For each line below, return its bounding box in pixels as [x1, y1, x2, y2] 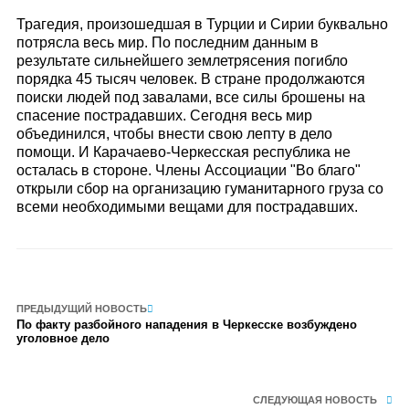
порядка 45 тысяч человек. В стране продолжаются [16, 71, 365, 87]
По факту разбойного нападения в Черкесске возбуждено [16, 318, 357, 331]
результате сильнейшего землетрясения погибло [16, 53, 348, 68]
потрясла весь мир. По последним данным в [16, 35, 319, 50]
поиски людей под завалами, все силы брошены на [16, 89, 365, 105]
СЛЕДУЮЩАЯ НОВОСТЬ [253, 394, 378, 405]
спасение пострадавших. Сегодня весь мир [16, 108, 312, 123]
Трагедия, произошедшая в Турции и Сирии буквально [16, 16, 388, 32]
